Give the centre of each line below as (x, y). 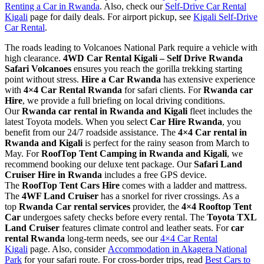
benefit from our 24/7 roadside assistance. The (91, 132)
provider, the (156, 206)
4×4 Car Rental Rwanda (73, 90)
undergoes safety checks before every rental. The (114, 217)
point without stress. (43, 79)
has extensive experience (208, 79)
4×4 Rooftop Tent (217, 206)
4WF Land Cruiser (60, 196)
